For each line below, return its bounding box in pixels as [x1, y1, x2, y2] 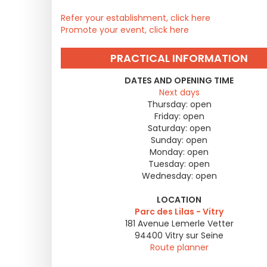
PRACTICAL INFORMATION [110, 51, 248, 66]
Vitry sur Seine [165, 229, 223, 241]
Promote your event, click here [61, 24, 189, 36]
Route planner [150, 241, 209, 253]
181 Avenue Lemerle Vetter [125, 218, 234, 229]
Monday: [150, 146, 185, 158]
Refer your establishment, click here [61, 12, 210, 24]
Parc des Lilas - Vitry [135, 206, 223, 218]
